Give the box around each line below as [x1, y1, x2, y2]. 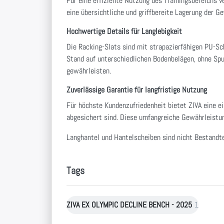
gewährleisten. [66, 65, 111, 76]
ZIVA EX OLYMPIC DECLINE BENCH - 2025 [66, 199, 192, 210]
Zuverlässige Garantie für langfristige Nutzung [66, 84, 207, 95]
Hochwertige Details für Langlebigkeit [66, 26, 182, 37]
